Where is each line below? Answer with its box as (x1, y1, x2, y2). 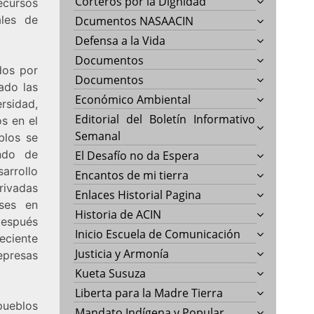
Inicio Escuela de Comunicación (75, 226, 241, 242)
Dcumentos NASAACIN (75, 13, 194, 29)
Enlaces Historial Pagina (75, 186, 202, 203)
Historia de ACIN (75, 206, 162, 222)
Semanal (75, 128, 121, 144)
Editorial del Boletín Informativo (75, 111, 256, 127)
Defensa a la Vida (75, 32, 166, 48)
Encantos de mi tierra (75, 167, 189, 183)
